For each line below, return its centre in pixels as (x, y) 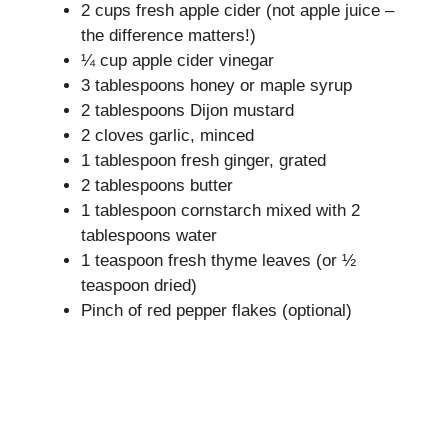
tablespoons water (149, 235)
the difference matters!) (168, 35)
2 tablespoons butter (157, 185)
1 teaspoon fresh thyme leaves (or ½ (218, 260)
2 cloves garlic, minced (167, 135)
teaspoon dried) (139, 285)
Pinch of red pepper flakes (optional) (216, 310)
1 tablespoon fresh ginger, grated (203, 160)
